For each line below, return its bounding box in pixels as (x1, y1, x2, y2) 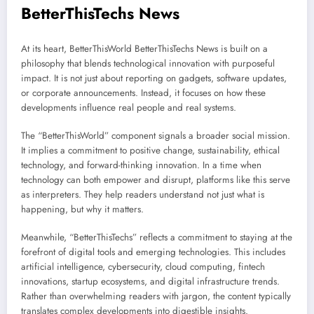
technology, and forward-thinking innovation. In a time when (21, 158, 261, 172)
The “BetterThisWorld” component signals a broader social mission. (21, 129, 290, 142)
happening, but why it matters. (21, 203, 144, 216)
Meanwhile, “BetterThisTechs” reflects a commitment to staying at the (21, 231, 292, 245)
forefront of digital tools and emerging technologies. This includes (21, 245, 285, 259)
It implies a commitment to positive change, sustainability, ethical (21, 144, 280, 157)
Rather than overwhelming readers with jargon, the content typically (21, 289, 291, 303)
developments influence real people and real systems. (21, 100, 236, 114)
